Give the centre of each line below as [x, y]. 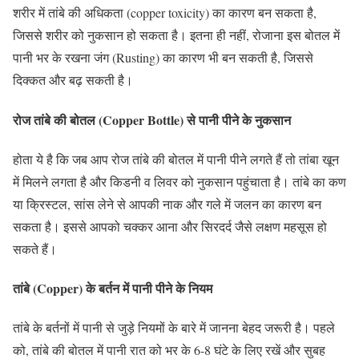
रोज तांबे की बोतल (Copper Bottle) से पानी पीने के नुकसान [152, 119]
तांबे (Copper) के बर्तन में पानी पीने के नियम [113, 288]
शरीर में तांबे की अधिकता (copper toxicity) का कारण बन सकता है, [165, 13]
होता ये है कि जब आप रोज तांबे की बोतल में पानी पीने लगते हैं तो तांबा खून [176, 159]
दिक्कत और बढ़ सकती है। [73, 80]
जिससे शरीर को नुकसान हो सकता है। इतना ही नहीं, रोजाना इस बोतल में [176, 35]
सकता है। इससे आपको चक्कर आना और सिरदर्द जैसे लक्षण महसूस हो [170, 226]
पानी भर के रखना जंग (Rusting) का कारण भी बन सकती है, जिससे [163, 58]
